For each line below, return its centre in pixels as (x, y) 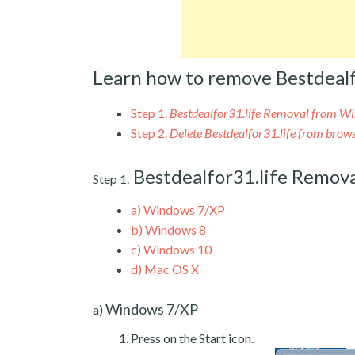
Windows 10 (176, 249)
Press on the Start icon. (192, 338)
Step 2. (149, 132)
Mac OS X (170, 269)
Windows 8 (174, 229)
